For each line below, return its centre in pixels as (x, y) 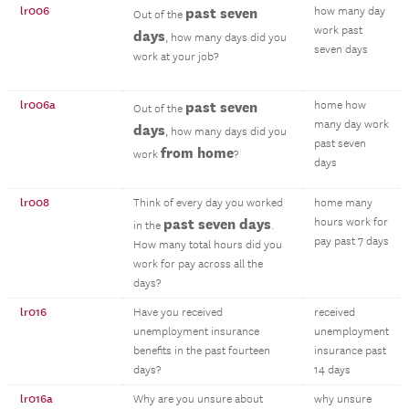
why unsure (343, 399)
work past (338, 31)
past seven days (217, 224)
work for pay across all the (198, 264)
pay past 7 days (351, 241)
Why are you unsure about (198, 399)
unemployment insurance (196, 332)
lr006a (38, 105)
